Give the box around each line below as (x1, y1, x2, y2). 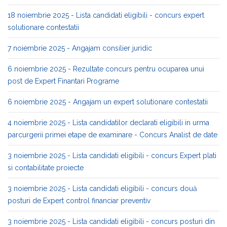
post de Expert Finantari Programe (8, 77, 119, 85)
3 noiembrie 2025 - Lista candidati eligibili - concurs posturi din (8, 217, 215, 225)
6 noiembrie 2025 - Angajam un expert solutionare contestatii (8, 98, 208, 106)
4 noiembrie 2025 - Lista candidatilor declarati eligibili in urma (8, 119, 209, 127)
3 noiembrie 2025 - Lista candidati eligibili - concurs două (8, 184, 197, 193)
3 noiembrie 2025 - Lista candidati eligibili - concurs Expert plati (8, 152, 216, 160)
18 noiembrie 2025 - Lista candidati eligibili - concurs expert (8, 11, 204, 19)
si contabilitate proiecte (8, 164, 84, 172)
